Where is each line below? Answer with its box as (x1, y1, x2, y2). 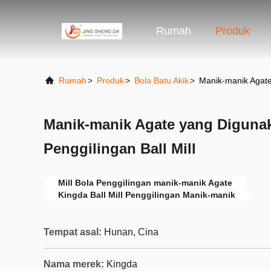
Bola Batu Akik (134, 76, 189, 85)
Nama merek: (44, 259, 104, 269)
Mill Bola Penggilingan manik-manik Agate (58, 178, 232, 188)
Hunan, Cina (104, 227, 158, 237)
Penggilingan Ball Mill (44, 140, 196, 157)
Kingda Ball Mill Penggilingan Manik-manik (58, 190, 235, 200)
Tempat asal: (44, 227, 102, 237)
